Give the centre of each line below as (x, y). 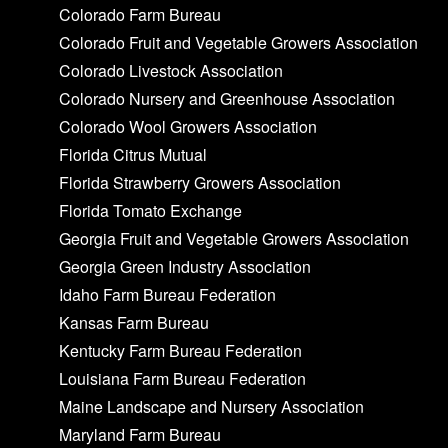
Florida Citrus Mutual (133, 154)
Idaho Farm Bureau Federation (168, 294)
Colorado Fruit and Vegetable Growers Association (239, 42)
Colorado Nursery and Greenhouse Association (227, 98)
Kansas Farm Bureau (134, 322)
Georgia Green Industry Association (185, 266)
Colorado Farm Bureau (140, 14)
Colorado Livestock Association (171, 70)
